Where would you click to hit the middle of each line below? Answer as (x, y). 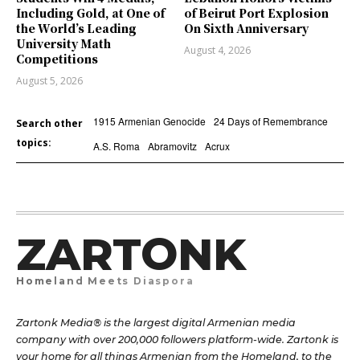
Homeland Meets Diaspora (105, 281)
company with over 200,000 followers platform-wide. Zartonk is (177, 340)
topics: (34, 143)
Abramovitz (172, 146)
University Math (63, 44)
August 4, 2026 (217, 51)
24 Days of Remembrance (270, 121)
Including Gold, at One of (90, 13)
